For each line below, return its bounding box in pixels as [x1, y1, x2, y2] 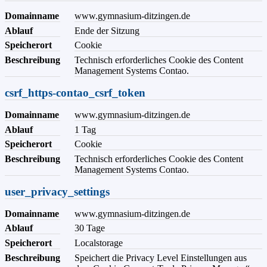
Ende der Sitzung [74, 25, 139, 36]
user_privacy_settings [5, 185, 110, 198]
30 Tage [74, 223, 105, 234]
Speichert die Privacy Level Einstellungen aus [74, 252, 247, 263]
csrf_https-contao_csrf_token [5, 86, 145, 99]
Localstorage [74, 237, 123, 248]
